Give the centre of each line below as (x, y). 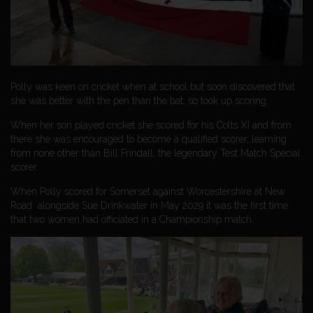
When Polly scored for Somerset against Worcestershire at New (148, 191)
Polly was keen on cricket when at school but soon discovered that (153, 86)
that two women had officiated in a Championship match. (132, 219)
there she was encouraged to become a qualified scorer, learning (148, 139)
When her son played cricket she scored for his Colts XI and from (151, 125)
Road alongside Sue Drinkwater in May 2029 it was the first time (149, 205)
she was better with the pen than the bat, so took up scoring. (139, 100)
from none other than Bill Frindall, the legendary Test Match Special (155, 153)
